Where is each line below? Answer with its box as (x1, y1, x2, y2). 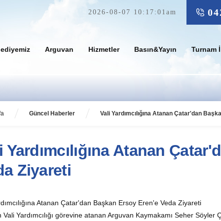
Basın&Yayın (134, 45, 177, 53)
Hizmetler (88, 45, 119, 53)
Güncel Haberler (29, 110, 75, 117)
